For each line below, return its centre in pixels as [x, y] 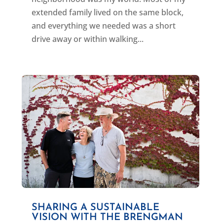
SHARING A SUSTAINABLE [95, 207]
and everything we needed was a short [103, 26]
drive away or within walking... [87, 39]
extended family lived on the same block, [107, 13]
